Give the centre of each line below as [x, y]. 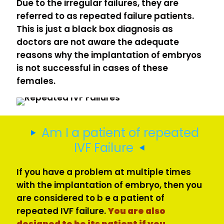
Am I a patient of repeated [120, 133]
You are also [137, 211]
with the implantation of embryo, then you [109, 185]
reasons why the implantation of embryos [109, 55]
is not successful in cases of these [92, 68]
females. [36, 81]
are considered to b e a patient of [90, 198]
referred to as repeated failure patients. [105, 16]
